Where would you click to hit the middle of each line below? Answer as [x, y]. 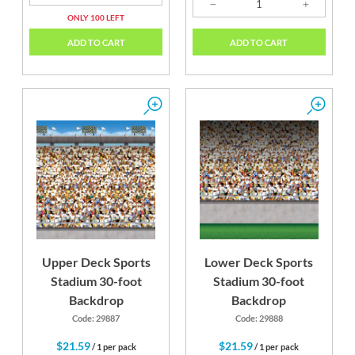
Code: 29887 [96, 319]
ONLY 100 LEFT [96, 17]
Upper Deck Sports [96, 262]
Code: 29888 [259, 319]
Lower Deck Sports [259, 262]
